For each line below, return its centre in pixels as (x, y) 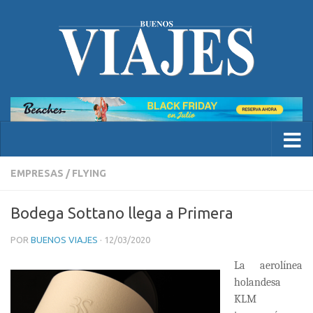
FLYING (89, 173)
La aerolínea (268, 265)
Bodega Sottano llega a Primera (122, 212)
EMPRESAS (37, 173)
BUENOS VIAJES (64, 239)
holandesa (257, 282)
